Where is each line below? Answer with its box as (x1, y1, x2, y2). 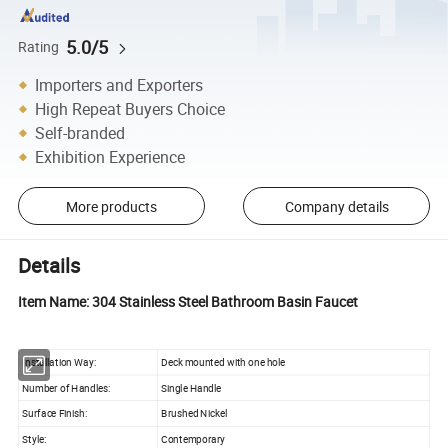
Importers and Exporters (35, 73, 204, 96)
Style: (22, 432, 46, 446)
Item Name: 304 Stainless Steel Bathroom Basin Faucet (18, 291, 359, 311)
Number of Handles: (22, 380, 110, 395)
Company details (284, 196, 389, 216)
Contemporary (161, 432, 226, 446)
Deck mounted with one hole (161, 355, 286, 369)
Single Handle (161, 380, 222, 395)
